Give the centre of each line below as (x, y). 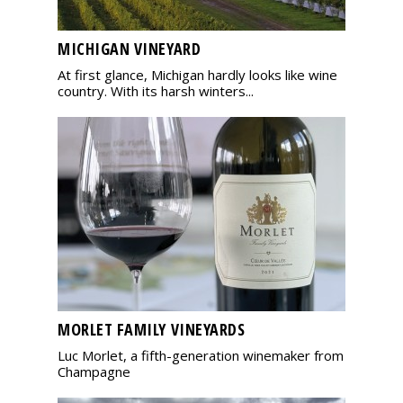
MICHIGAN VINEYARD (130, 48)
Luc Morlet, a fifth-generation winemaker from (201, 355)
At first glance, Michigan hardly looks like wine (197, 74)
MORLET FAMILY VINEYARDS (152, 329)
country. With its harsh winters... (156, 90)
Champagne (94, 371)
